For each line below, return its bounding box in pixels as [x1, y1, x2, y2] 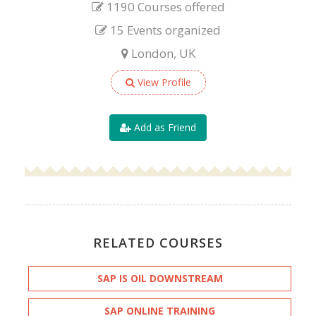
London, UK [128, 44, 195, 61]
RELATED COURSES [93, 233, 223, 251]
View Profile [134, 75, 191, 89]
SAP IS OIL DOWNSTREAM [97, 271, 223, 285]
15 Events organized [107, 21, 221, 38]
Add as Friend [131, 120, 196, 134]
